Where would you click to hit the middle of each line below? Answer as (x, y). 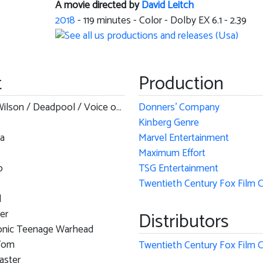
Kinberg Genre (168, 123)
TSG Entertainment (178, 168)
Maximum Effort (172, 153)
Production (181, 84)
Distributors (183, 222)
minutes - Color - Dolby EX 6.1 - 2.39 (170, 21)
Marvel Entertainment (183, 138)
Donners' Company (179, 107)
